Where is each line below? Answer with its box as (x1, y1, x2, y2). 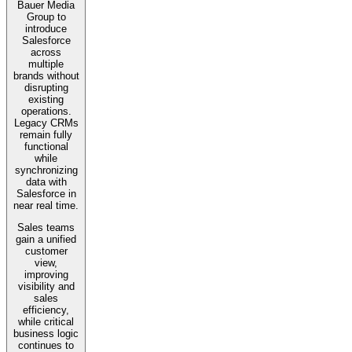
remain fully (20, 129, 72, 141)
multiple (28, 58, 64, 71)
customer (24, 245, 68, 258)
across (31, 46, 61, 59)
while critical (18, 316, 74, 328)
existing (28, 93, 64, 106)
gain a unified (16, 233, 76, 246)
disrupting (24, 82, 68, 94)
